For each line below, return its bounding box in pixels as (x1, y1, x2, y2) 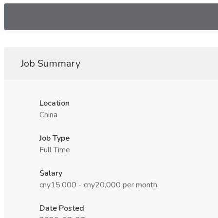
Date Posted (39, 203, 84, 214)
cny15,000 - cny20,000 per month (39, 180, 157, 190)
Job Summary (21, 57, 80, 70)
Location (39, 98, 70, 109)
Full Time (39, 145, 70, 155)
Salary (39, 168, 62, 179)
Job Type (39, 133, 70, 144)
